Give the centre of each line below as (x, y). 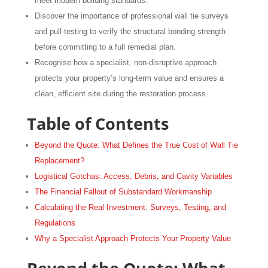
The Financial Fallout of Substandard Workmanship (123, 191)
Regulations (55, 223)
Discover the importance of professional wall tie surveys (131, 16)
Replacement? (59, 160)
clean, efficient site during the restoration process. (121, 93)
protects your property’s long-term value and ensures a (129, 78)
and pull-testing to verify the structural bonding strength (130, 31)
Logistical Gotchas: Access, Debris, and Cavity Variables (133, 176)
